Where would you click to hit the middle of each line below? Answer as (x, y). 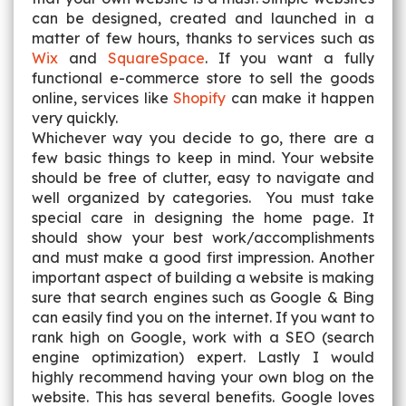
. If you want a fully (290, 58)
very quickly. (77, 118)
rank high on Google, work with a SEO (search (203, 337)
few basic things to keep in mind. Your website (203, 158)
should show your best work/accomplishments (203, 237)
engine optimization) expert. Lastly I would (203, 357)
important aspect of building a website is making (203, 277)
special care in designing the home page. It (203, 217)
